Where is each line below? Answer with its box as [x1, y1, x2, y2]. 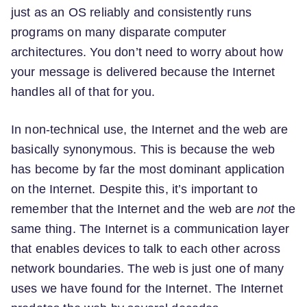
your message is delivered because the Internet [11, 65, 275, 79]
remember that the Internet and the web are [11, 202, 257, 217]
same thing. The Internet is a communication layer [11, 222, 289, 236]
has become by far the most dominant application [11, 162, 285, 177]
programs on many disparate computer [11, 25, 227, 40]
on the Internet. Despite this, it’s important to [11, 182, 258, 197]
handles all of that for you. [11, 85, 156, 99]
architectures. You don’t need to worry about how [11, 45, 283, 60]
